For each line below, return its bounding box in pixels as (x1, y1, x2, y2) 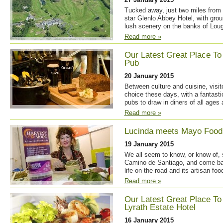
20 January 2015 (124, 72, 174, 80)
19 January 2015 (124, 140, 174, 148)
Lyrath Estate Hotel (124, 203, 196, 212)
